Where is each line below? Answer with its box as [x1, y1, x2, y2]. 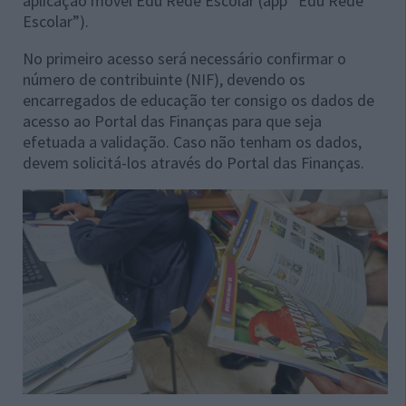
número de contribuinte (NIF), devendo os [23, 68, 305, 90]
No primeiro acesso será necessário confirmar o [23, 47, 346, 69]
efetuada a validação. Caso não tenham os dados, [23, 130, 362, 152]
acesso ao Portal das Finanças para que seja [23, 110, 322, 131]
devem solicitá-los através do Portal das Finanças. [23, 151, 364, 173]
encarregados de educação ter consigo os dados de [23, 89, 374, 111]
